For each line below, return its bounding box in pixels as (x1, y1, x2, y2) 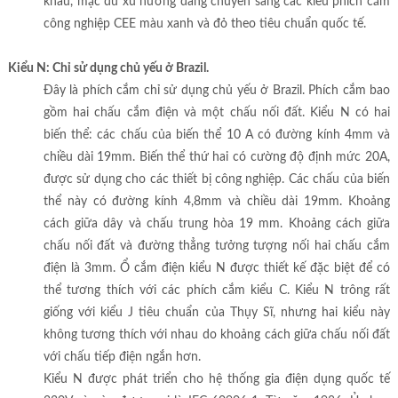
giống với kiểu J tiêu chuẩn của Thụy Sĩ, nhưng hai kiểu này (43, 306, 391, 319)
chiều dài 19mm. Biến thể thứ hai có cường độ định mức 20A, (43, 150, 391, 163)
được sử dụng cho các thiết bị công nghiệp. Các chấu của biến (43, 172, 391, 186)
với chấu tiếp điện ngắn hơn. (43, 350, 201, 363)
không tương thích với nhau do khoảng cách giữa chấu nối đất (43, 328, 391, 341)
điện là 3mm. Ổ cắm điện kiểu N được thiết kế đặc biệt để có (43, 261, 391, 275)
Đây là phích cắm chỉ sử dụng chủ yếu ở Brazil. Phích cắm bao (43, 84, 391, 97)
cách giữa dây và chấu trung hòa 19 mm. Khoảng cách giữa (43, 217, 391, 230)
